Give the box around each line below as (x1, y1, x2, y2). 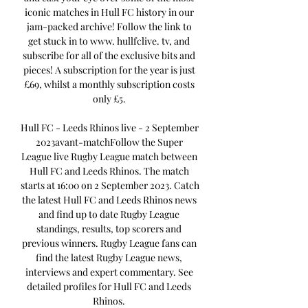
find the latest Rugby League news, (36, 251, 182, 265)
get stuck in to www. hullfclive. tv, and (28, 34, 190, 48)
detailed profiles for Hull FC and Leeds (27, 280, 191, 294)
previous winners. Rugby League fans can (21, 236, 197, 250)
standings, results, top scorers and (36, 222, 181, 236)
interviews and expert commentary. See (25, 265, 193, 279)
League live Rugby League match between (21, 150, 197, 164)
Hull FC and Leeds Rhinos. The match (29, 164, 189, 178)
